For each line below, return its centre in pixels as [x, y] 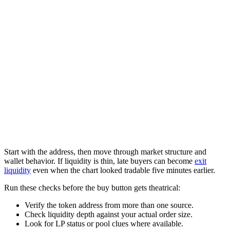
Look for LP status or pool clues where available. [104, 224]
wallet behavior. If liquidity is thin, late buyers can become [99, 161]
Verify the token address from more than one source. [109, 205]
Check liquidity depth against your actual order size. [109, 215]
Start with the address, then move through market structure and [105, 152]
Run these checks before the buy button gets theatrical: [92, 188]
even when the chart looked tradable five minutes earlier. [123, 170]
